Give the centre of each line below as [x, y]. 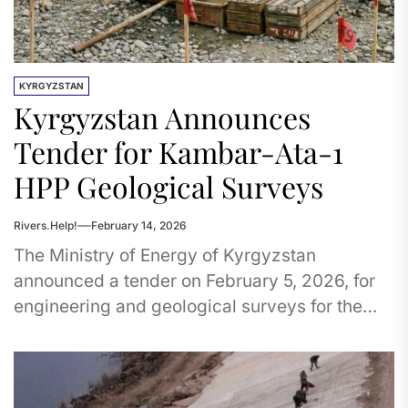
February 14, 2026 [139, 225]
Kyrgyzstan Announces [162, 117]
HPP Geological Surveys [168, 186]
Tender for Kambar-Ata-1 [178, 152]
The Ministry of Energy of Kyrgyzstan [165, 255]
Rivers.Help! [46, 225]
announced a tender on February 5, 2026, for [194, 281]
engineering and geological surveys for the [188, 306]
